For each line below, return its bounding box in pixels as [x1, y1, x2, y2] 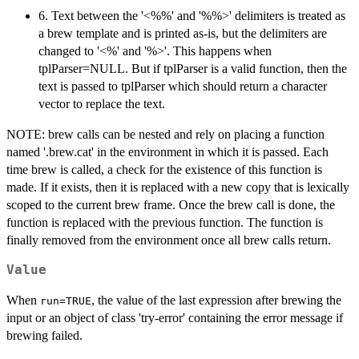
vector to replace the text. [38, 96, 165, 111]
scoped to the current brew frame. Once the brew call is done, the [6, 197, 335, 212]
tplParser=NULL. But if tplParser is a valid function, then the [38, 61, 347, 75]
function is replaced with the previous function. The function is [6, 215, 323, 229]
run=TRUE [40, 294, 91, 307]
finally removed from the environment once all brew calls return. [6, 232, 331, 247]
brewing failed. [6, 328, 83, 342]
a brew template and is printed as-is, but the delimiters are [38, 26, 327, 40]
